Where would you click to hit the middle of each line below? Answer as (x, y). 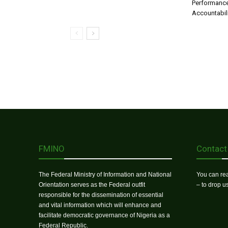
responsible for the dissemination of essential (101, 195)
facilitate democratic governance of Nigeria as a (104, 216)
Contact (212, 149)
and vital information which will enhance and (100, 205)
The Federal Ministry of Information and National (105, 175)
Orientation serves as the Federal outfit (92, 185)
